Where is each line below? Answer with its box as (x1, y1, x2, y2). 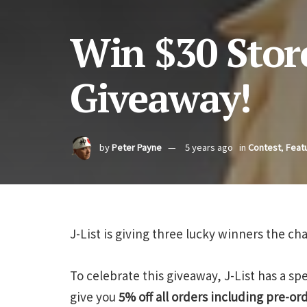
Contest (248, 140, 281, 154)
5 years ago (185, 140, 233, 154)
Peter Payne (112, 140, 162, 154)
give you (70, 287, 119, 305)
